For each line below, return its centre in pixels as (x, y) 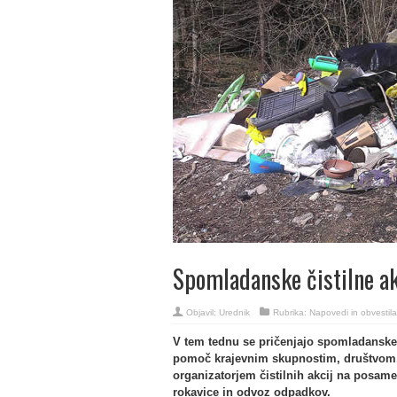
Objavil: (202, 312)
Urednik (234, 312)
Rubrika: (291, 312)
